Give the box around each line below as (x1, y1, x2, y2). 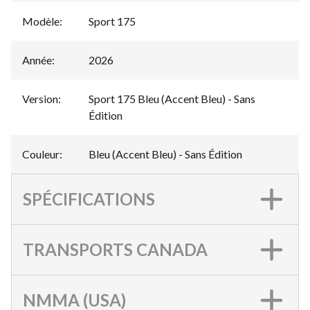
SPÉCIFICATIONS (23, 188, 155, 209)
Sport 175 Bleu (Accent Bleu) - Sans (89, 91, 255, 105)
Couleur (22, 147, 60, 161)
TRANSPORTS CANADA (23, 239, 208, 259)
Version (22, 91, 58, 105)
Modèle (22, 14, 60, 28)
